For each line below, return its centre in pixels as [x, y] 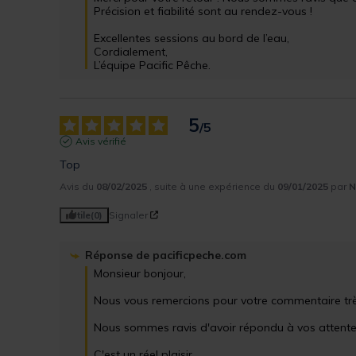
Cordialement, [131, 51]
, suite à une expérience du [214, 186]
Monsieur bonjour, [140, 273]
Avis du [78, 186]
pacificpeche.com [200, 255]
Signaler [129, 215]
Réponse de [119, 255]
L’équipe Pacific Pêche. [153, 65]
